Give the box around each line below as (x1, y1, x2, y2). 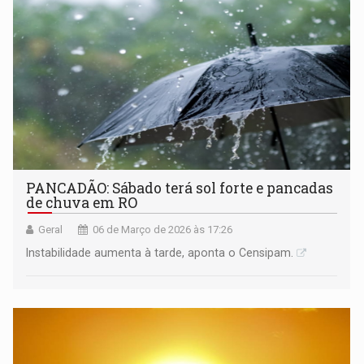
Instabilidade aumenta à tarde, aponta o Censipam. (26, 245, 294, 259)
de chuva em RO (26, 193, 138, 212)
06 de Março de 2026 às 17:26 (93, 223, 233, 236)
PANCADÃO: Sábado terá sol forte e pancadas (26, 178, 334, 197)
